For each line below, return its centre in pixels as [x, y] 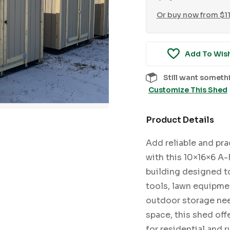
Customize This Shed [188, 90]
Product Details [180, 120]
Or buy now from [188, 15]
